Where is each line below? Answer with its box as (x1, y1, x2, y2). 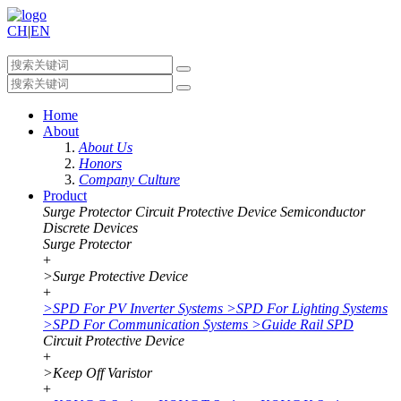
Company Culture (79, 172, 180, 187)
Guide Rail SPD (261, 317, 354, 332)
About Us (79, 140, 132, 155)
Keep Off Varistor (53, 365, 152, 380)
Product (43, 188, 87, 203)
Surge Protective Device (53, 269, 188, 284)
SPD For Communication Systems (53, 317, 248, 332)
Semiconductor (280, 204, 365, 219)
